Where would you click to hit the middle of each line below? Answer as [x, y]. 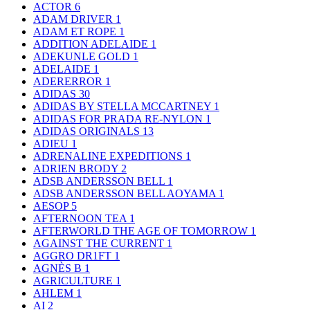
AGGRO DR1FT [74, 256]
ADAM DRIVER [74, 19]
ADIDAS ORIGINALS [88, 131]
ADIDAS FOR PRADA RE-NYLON [119, 119]
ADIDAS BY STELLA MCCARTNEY [124, 107]
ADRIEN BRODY [77, 169]
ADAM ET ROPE [76, 32]
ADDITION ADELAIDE [92, 44]
